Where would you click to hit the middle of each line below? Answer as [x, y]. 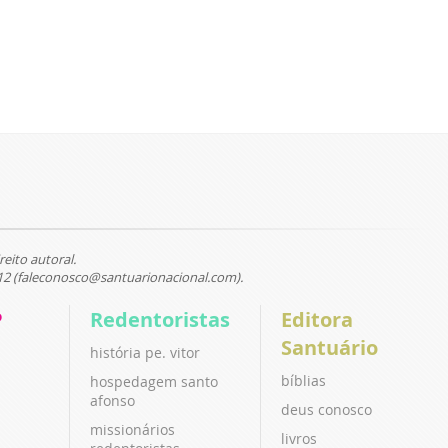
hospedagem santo [154, 381]
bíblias [303, 380]
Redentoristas [160, 319]
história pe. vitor [145, 352]
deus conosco [326, 409]
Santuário [329, 347]
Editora [316, 319]
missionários [133, 429]
